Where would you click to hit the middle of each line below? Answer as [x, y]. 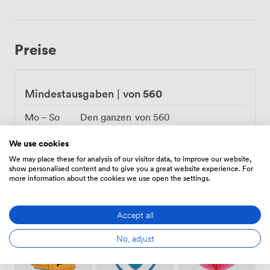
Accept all [135, 214]
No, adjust [135, 238]
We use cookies [39, 143]
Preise [35, 49]
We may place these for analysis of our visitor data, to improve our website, [130, 158]
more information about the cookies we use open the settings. [110, 177]
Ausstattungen [64, 206]
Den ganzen [105, 117]
